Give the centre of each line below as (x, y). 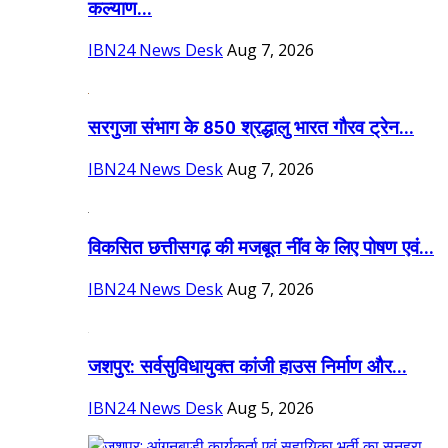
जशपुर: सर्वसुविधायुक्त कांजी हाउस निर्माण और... (247, 367)
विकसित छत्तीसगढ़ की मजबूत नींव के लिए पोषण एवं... (261, 247)
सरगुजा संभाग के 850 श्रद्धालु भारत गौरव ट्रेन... (251, 128)
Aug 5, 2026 (270, 408)
